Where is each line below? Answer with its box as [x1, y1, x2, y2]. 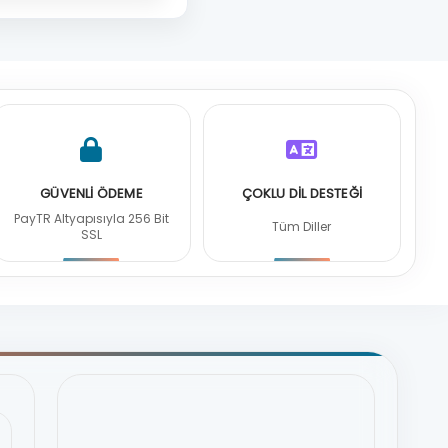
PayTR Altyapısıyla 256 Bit [13, 210, 169, 227]
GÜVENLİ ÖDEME [40, 184, 143, 203]
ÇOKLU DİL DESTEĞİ [241, 184, 362, 203]
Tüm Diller [272, 218, 332, 235]
